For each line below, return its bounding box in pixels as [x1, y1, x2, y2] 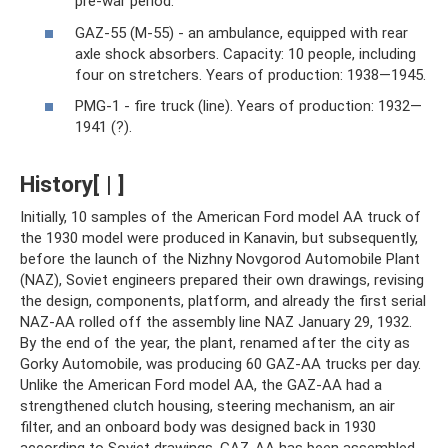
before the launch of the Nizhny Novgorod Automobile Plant [20, 250, 420, 268]
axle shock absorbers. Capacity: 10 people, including [75, 44, 416, 63]
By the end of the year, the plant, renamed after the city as [20, 334, 410, 352]
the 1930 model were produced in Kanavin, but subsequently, [20, 229, 418, 247]
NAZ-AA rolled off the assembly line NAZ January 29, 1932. [20, 313, 412, 331]
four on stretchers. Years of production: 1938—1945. [75, 65, 426, 84]
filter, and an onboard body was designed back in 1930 [20, 418, 376, 436]
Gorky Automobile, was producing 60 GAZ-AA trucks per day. [20, 355, 421, 373]
